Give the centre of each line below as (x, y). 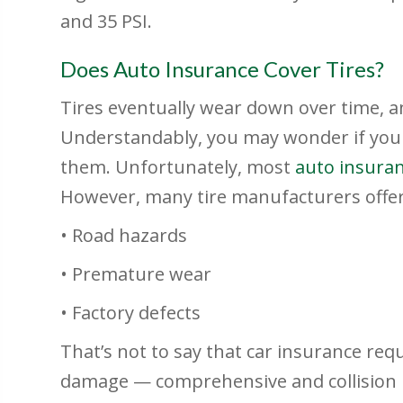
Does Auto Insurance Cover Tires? (223, 69)
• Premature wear (136, 274)
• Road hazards (124, 236)
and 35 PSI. (109, 22)
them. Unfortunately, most (178, 167)
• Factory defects (131, 313)
